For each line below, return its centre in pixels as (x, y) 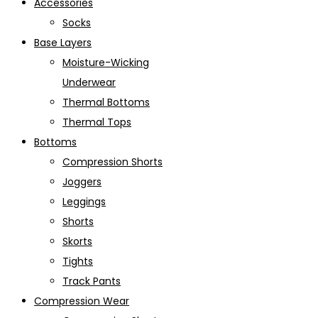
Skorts (77, 242)
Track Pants (92, 281)
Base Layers (63, 43)
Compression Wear (82, 301)
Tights (78, 262)
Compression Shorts (113, 162)
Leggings (84, 202)
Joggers (82, 182)
